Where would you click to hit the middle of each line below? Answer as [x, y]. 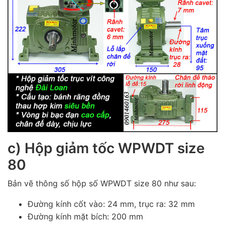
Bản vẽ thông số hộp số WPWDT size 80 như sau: [102, 184]
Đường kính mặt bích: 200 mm [85, 217]
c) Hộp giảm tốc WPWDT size [106, 148]
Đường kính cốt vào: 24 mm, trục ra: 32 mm [111, 204]
